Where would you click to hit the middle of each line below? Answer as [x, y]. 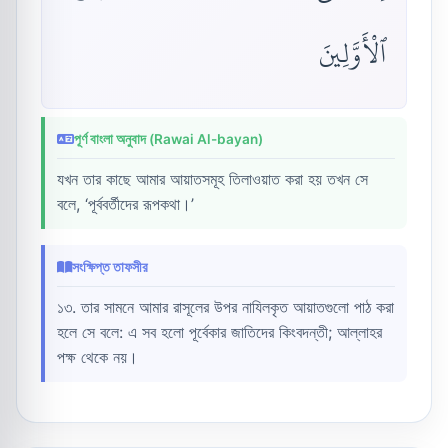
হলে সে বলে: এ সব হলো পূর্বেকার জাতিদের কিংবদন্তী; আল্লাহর [219, 331]
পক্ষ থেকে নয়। [97, 356]
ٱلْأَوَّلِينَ [352, 54]
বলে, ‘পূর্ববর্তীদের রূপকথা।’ [125, 203]
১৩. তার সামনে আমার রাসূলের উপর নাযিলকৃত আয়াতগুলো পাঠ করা [225, 306]
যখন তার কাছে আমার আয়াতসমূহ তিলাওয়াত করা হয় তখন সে [212, 178]
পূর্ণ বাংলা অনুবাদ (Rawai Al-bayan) [168, 138]
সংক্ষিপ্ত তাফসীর [110, 266]
